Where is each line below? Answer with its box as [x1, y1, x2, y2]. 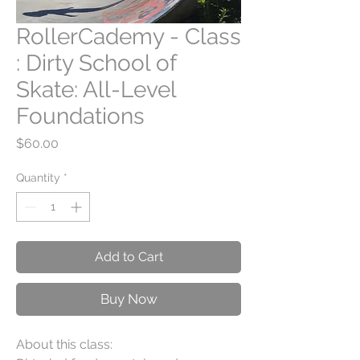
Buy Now [100, 290, 157, 307]
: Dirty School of [16, 49, 176, 76]
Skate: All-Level [16, 76, 176, 103]
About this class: [16, 336, 112, 352]
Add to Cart [94, 248, 163, 264]
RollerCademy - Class [16, 22, 241, 50]
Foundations [16, 102, 145, 129]
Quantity [16, 170, 60, 184]
